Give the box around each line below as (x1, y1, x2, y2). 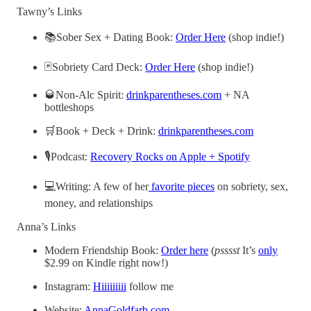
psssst (215, 244, 239, 256)
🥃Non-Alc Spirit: (44, 88, 126, 101)
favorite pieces (149, 180, 215, 192)
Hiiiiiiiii (93, 280, 126, 292)
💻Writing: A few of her (44, 180, 149, 192)
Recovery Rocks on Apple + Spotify (90, 150, 250, 162)
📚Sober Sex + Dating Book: (44, 31, 176, 43)
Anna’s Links (17, 220, 76, 233)
